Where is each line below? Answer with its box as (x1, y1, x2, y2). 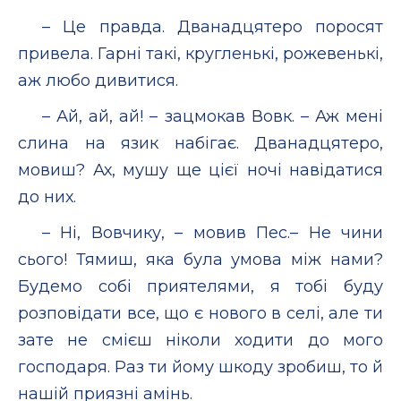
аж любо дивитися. (18, 70, 178, 90)
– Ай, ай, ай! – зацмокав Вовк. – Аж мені (42, 106, 383, 126)
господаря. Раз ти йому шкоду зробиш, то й (18, 356, 383, 377)
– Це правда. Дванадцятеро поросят (42, 16, 383, 37)
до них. (18, 186, 76, 207)
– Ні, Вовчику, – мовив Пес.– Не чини (42, 222, 383, 243)
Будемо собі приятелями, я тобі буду (18, 276, 383, 296)
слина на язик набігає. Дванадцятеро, (18, 132, 383, 153)
